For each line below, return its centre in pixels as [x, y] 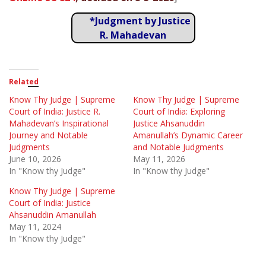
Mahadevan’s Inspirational [59, 123]
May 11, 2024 [35, 227]
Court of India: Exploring [179, 112]
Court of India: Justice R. [55, 112]
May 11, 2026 [159, 159]
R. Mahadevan [133, 35]
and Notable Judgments [178, 147]
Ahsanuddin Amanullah [53, 215]
